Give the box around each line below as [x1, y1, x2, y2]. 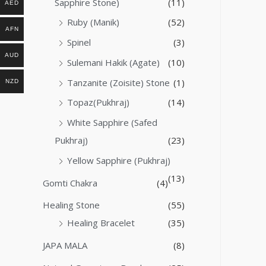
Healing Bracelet [67, 217, 135, 229]
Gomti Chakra [43, 176, 97, 189]
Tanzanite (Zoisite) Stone [67, 76, 170, 88]
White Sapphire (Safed [67, 116, 157, 129]
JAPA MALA [43, 239, 87, 252]
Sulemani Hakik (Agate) [67, 56, 160, 68]
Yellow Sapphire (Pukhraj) [67, 154, 170, 166]
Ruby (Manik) [67, 16, 119, 28]
